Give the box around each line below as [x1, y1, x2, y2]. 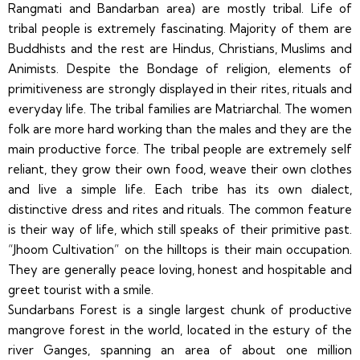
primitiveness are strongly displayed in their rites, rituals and [8, 80, 352, 96]
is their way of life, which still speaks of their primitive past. [8, 221, 352, 237]
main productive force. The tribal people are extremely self [8, 141, 352, 157]
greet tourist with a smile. [8, 281, 153, 297]
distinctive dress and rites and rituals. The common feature [8, 201, 352, 217]
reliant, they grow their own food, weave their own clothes [8, 161, 352, 177]
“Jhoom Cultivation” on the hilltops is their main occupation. [8, 241, 352, 257]
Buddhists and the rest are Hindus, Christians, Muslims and [8, 40, 352, 56]
